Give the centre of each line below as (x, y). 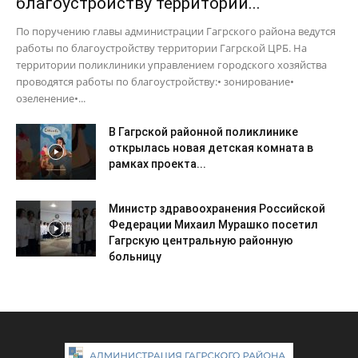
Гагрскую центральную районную (201, 240)
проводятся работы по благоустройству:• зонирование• (155, 81)
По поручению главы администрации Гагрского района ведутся (176, 31)
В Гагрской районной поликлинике (203, 131)
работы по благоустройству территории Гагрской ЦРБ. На (161, 48)
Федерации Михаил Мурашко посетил (213, 224)
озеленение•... (51, 98)
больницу (135, 256)
